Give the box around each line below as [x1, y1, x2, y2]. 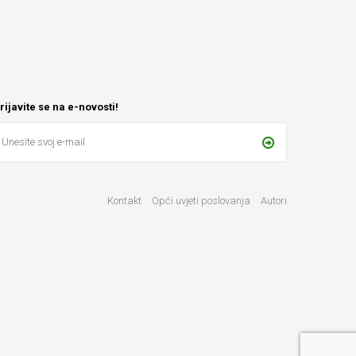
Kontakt [107, 195, 141, 207]
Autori [261, 195, 287, 207]
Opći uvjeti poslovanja [152, 195, 253, 207]
